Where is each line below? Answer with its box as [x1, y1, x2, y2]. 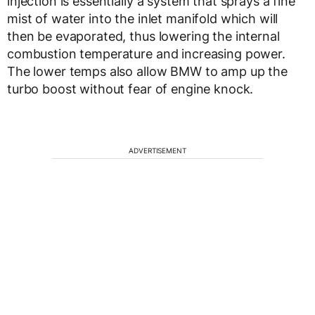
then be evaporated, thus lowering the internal [7, 29, 280, 44]
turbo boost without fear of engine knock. [7, 82, 254, 97]
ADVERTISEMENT [129, 146, 186, 155]
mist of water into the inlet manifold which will [7, 11, 278, 27]
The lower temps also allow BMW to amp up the [7, 64, 288, 79]
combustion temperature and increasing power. [7, 46, 285, 62]
